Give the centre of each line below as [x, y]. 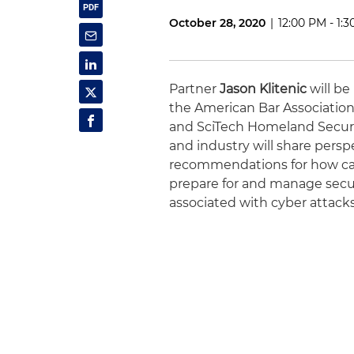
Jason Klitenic [264, 89]
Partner [195, 89]
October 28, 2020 [218, 23]
